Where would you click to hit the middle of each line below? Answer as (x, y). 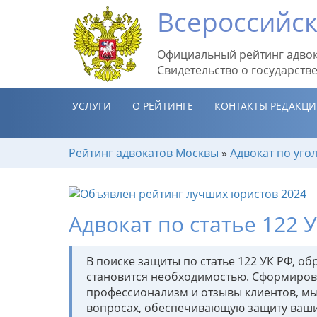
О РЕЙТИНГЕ (163, 106)
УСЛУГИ (92, 106)
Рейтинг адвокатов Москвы (144, 153)
